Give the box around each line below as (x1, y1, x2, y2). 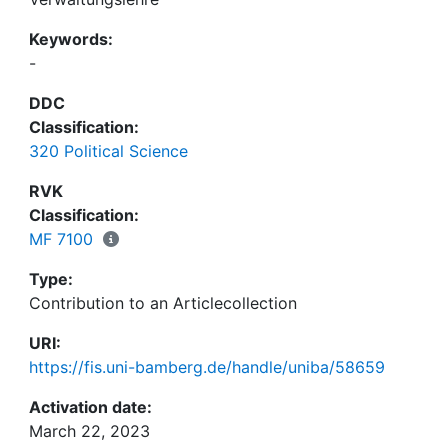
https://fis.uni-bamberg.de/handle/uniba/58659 (29, 357, 385, 377)
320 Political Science (29, 141, 188, 161)
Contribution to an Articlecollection (29, 293, 297, 313)
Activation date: (29, 397, 152, 417)
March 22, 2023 (29, 421, 150, 441)
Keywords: (29, 29, 113, 49)
